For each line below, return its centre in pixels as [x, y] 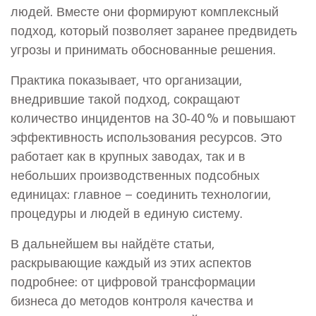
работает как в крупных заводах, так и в [128, 155]
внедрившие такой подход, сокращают [125, 98]
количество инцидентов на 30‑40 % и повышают [153, 117]
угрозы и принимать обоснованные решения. [143, 49]
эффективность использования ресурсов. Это [146, 136]
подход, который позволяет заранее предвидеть [154, 30]
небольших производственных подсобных [135, 174]
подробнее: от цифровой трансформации [133, 281]
